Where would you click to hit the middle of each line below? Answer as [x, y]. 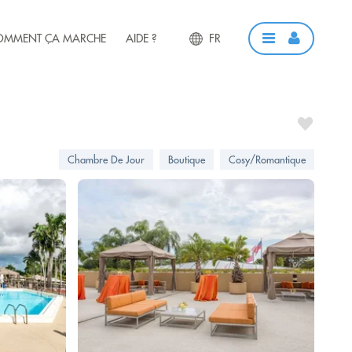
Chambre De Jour [106, 159]
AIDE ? [141, 38]
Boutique [187, 159]
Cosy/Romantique [267, 159]
